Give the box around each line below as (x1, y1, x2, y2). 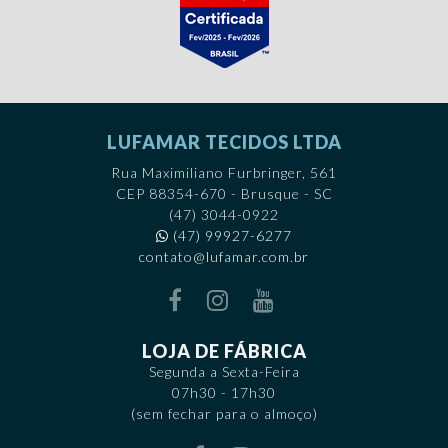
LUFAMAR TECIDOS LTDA (106, 130, 342, 153)
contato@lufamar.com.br (139, 247, 309, 265)
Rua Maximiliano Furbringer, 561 (111, 163, 337, 181)
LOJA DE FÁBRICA (141, 339, 307, 362)
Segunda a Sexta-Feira (148, 362, 300, 380)
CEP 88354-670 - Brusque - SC (115, 184, 333, 202)
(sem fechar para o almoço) (130, 404, 318, 422)
